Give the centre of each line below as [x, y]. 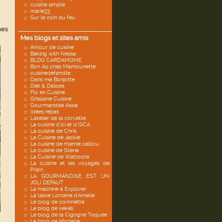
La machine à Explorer [58, 189]
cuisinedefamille [50, 73]
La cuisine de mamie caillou [65, 144]
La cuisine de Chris [53, 131]
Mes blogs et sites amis [54, 38]
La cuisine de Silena [55, 150]
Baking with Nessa [53, 54]
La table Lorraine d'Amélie [62, 195]
